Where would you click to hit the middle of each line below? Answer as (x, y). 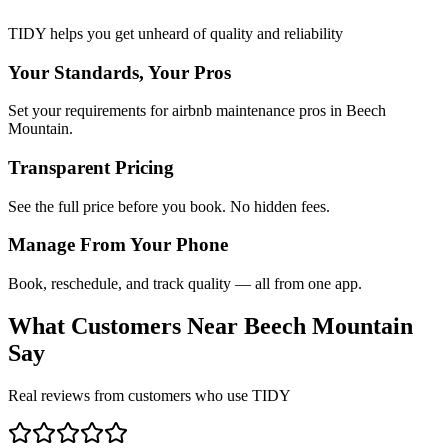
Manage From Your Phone (118, 245)
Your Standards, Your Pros (119, 72)
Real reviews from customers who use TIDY (149, 395)
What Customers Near (126, 326)
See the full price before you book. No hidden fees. (169, 206)
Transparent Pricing (91, 167)
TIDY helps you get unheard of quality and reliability (175, 33)
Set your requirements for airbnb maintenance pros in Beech (197, 111)
